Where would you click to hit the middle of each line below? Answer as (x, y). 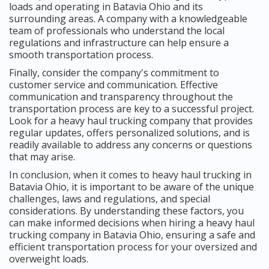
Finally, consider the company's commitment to (114, 72)
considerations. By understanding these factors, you (126, 210)
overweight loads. (49, 258)
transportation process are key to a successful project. (131, 108)
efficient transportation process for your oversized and (133, 246)
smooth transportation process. (81, 54)
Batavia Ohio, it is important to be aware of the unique (131, 186)
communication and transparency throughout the (121, 96)
